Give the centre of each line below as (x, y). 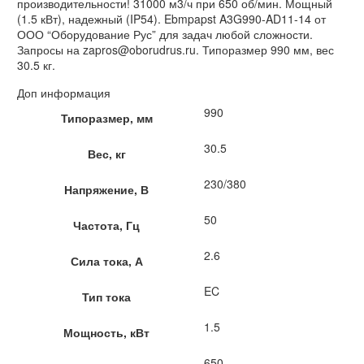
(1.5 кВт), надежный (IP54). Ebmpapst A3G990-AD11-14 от (171, 18)
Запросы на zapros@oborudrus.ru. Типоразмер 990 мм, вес (175, 49)
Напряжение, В (106, 190)
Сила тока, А (106, 261)
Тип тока (106, 297)
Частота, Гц (106, 225)
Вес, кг (106, 154)
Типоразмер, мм (106, 118)
